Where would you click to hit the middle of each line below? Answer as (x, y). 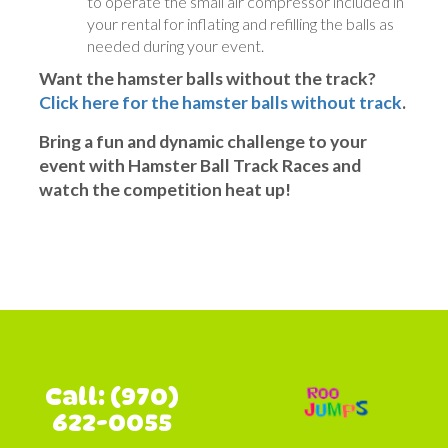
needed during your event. (175, 46)
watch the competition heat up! (165, 190)
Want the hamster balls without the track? (207, 79)
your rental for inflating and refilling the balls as (240, 24)
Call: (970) (112, 397)
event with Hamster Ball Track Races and (200, 166)
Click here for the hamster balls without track (220, 103)
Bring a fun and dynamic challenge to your (203, 142)
